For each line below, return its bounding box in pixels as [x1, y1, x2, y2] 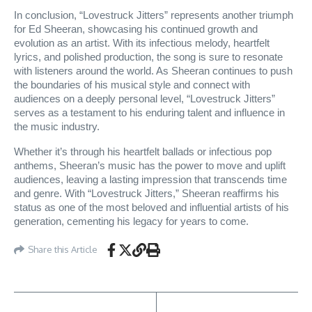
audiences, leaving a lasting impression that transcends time [14, 173, 287, 185]
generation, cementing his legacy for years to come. [14, 215, 249, 227]
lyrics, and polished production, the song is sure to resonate [14, 51, 283, 63]
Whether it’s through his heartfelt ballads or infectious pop [14, 146, 272, 157]
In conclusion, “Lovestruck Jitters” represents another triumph [14, 9, 293, 21]
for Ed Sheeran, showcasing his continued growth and [14, 23, 258, 35]
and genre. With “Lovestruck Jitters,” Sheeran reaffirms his [14, 187, 279, 199]
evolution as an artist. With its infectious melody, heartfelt [14, 37, 270, 49]
